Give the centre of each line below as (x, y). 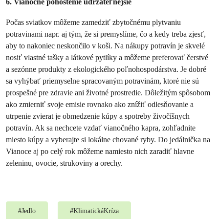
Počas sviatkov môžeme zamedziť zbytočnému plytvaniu (93, 22)
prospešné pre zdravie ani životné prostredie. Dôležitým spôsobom (108, 93)
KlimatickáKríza (96, 211)
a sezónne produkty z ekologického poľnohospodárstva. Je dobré (106, 69)
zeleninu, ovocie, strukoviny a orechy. (64, 163)
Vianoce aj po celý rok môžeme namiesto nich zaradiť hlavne (100, 151)
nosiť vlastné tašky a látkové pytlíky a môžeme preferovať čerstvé (107, 57)
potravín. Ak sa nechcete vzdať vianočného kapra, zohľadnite (101, 128)
